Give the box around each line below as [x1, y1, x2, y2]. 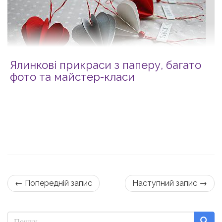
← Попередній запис [15, 178, 92, 188]
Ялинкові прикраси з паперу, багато [10, 58, 201, 71]
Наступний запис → [132, 178, 207, 188]
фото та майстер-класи [10, 70, 135, 83]
